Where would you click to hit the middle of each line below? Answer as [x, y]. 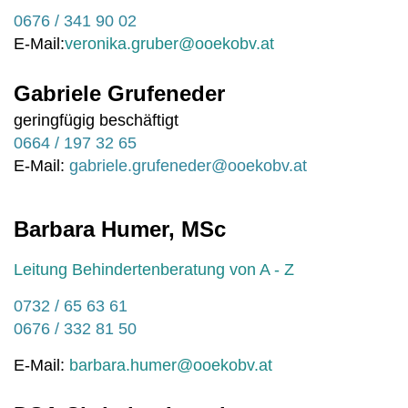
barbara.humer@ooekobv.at [171, 365]
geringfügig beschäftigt [98, 120]
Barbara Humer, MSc [120, 229]
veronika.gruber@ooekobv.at [172, 44]
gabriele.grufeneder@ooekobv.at [188, 166]
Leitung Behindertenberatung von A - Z [154, 270]
